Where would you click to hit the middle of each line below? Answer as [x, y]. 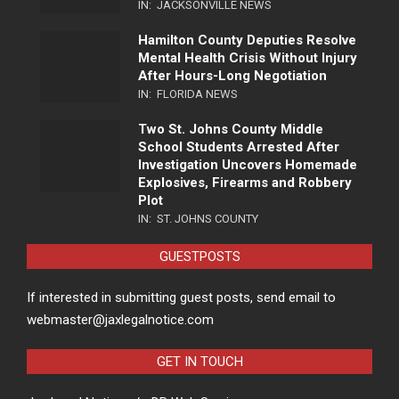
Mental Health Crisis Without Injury [248, 58]
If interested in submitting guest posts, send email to [181, 298]
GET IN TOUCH [199, 362]
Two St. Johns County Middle [231, 130]
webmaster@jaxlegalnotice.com [120, 320]
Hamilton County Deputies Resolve [247, 41]
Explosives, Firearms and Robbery [245, 183]
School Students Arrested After [239, 147]
